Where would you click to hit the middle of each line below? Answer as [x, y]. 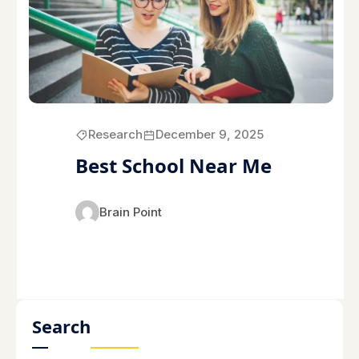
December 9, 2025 [209, 135]
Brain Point [130, 212]
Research [115, 135]
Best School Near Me [173, 166]
